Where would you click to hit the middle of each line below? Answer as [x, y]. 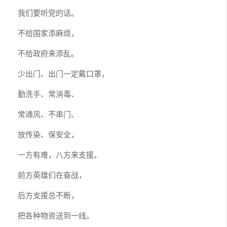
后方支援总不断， [48, 195]
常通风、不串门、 [48, 113]
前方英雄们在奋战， [52, 174]
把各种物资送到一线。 [56, 215]
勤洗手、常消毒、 [48, 93]
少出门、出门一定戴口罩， [63, 73]
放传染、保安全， [48, 134]
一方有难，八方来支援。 [60, 154]
